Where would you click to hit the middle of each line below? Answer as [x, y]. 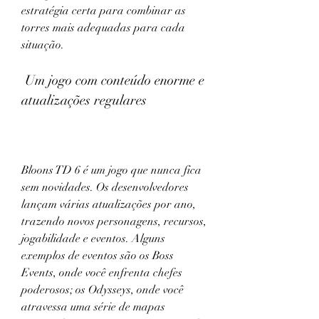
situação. [43, 45]
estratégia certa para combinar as [104, 11]
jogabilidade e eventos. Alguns [93, 239]
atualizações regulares [84, 100]
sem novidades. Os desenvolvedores [105, 187]
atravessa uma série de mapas [93, 307]
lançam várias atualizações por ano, [109, 204]
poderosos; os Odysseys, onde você [103, 290]
